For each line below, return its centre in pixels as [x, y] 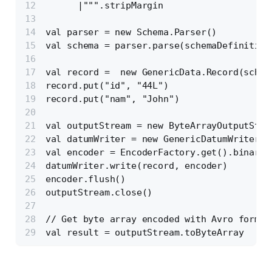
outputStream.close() [99, 192]
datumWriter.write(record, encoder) [136, 165]
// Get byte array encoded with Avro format [158, 219]
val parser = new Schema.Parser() [131, 32]
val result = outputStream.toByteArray [144, 232]
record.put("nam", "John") [112, 99]
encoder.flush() [86, 179]
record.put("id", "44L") [107, 85]
